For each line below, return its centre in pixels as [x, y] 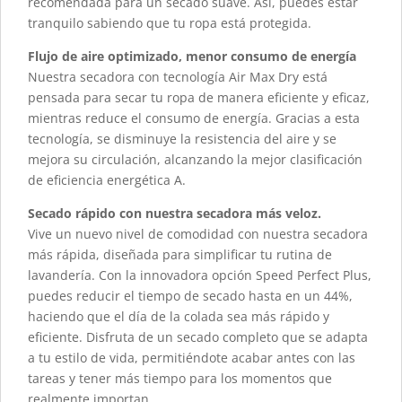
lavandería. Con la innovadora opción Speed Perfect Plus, [200, 275]
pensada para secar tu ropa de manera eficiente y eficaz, [199, 98]
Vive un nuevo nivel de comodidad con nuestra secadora [198, 234]
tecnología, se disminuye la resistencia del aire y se [182, 139]
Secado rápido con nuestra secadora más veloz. [175, 214]
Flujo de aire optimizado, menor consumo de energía [192, 57]
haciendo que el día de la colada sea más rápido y [179, 317]
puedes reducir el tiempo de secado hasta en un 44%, [190, 296]
